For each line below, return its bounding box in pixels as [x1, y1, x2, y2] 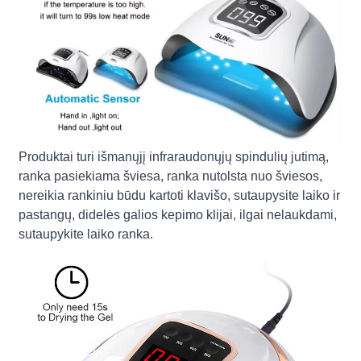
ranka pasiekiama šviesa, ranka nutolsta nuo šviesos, [19, 169, 323, 184]
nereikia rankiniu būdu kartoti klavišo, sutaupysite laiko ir [19, 189, 341, 203]
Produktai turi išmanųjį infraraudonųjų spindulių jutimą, [19, 150, 330, 164]
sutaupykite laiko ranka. [19, 227, 154, 242]
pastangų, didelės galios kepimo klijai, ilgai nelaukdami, [19, 208, 338, 222]
